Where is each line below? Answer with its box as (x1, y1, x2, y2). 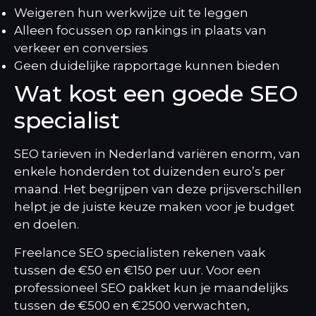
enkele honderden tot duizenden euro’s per (14, 164, 285, 179)
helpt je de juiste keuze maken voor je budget (14, 200, 295, 214)
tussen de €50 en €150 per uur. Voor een (14, 262, 261, 277)
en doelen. (14, 217, 79, 232)
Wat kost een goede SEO (14, 80, 298, 108)
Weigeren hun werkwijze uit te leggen (14, 6, 248, 20)
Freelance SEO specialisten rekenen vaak (14, 245, 265, 260)
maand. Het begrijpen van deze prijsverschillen (14, 182, 302, 197)
